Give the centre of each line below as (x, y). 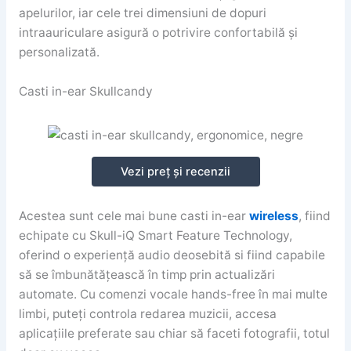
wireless (273, 216)
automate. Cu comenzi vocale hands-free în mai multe (173, 295)
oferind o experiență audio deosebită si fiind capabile (172, 255)
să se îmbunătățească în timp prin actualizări (147, 275)
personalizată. (59, 52)
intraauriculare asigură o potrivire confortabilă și (158, 33)
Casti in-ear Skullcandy (85, 91)
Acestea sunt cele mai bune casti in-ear (134, 216)
